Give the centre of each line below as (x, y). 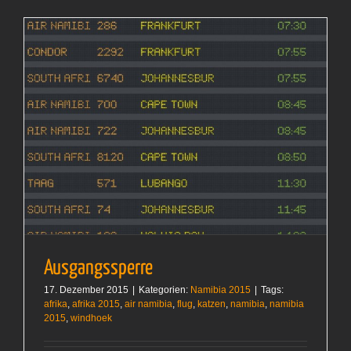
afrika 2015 (96, 304)
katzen (212, 304)
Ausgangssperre (98, 269)
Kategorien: (165, 290)
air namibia (148, 304)
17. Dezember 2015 (86, 290)
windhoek (91, 318)
